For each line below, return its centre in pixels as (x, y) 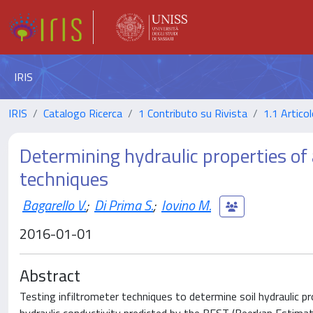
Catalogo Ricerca (83, 113)
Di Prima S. (124, 205)
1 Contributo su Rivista (193, 113)
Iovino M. (186, 205)
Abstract (50, 275)
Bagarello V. (54, 205)
